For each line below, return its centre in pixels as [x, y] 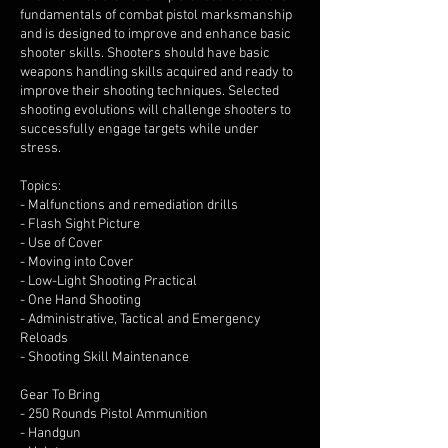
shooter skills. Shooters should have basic [145, 54]
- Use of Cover [61, 244]
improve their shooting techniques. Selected [149, 92]
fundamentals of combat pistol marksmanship [156, 16]
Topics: [40, 187]
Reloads [44, 339]
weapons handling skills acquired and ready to [156, 73]
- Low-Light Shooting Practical [108, 282]
